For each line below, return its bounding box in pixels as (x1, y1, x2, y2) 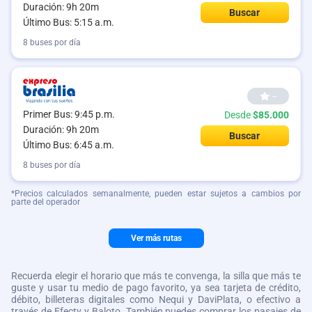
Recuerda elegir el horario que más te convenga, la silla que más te (11, 270, 301, 281)
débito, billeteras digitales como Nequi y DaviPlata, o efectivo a (11, 293, 301, 305)
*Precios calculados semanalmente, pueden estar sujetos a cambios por (11, 188, 301, 198)
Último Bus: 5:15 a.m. (23, 16, 114, 28)
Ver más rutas (130, 233, 182, 243)
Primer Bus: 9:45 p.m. (23, 108, 115, 120)
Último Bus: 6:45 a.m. (23, 139, 114, 150)
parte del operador (11, 196, 80, 207)
